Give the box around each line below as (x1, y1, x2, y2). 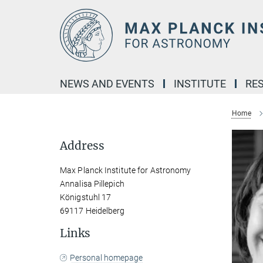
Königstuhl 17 (60, 193, 112, 202)
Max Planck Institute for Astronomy (60, 166, 191, 175)
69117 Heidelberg (60, 206, 125, 215)
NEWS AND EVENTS (60, 77, 154, 90)
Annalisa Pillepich (60, 179, 124, 188)
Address (60, 139, 104, 153)
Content (3, 21, 35, 32)
